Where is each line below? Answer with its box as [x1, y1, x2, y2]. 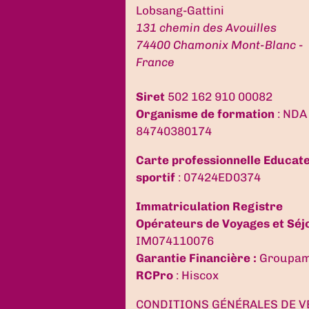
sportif [136, 170, 175, 184]
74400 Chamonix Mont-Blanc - [136, 37, 303, 52]
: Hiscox [173, 268, 219, 282]
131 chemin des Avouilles [136, 20, 277, 34]
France [136, 54, 175, 69]
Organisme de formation [136, 106, 275, 121]
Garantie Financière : [136, 250, 257, 265]
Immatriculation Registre [136, 199, 283, 213]
